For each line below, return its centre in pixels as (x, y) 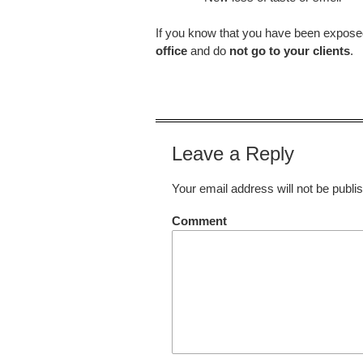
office (171, 51)
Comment (199, 221)
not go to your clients (290, 51)
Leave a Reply (233, 154)
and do (208, 51)
